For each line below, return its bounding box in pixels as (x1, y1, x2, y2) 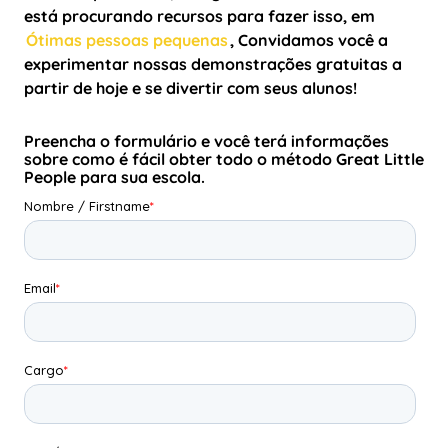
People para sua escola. (24, 166, 205, 187)
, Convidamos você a (230, 29, 388, 50)
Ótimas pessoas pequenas (26, 29, 228, 50)
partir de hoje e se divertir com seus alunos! (24, 77, 357, 98)
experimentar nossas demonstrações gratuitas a (24, 53, 402, 74)
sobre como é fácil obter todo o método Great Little (24, 148, 424, 169)
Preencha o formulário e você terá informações (24, 130, 389, 151)
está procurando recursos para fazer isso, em (24, 5, 375, 26)
